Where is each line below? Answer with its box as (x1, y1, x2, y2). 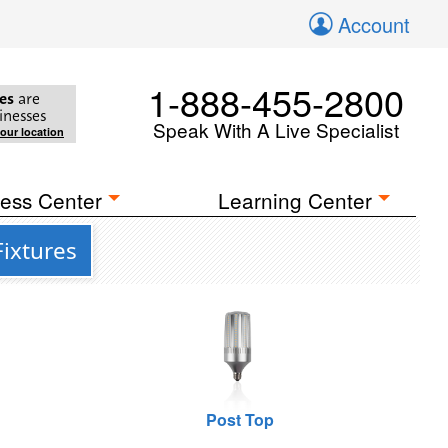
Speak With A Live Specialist (153, 116, 399, 143)
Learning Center (218, 185, 373, 215)
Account (338, 10, 410, 39)
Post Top (205, 408, 274, 431)
